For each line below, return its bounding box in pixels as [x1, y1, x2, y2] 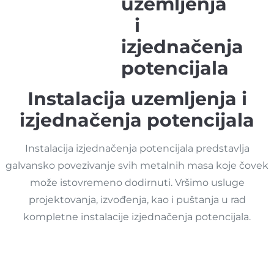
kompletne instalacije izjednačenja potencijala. [23, 210, 251, 223]
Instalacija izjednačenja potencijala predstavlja [24, 142, 250, 154]
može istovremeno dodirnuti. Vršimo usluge [29, 176, 245, 188]
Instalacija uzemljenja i [27, 87, 247, 110]
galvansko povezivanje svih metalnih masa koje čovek [6, 159, 268, 171]
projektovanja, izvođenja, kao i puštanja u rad [28, 193, 246, 206]
